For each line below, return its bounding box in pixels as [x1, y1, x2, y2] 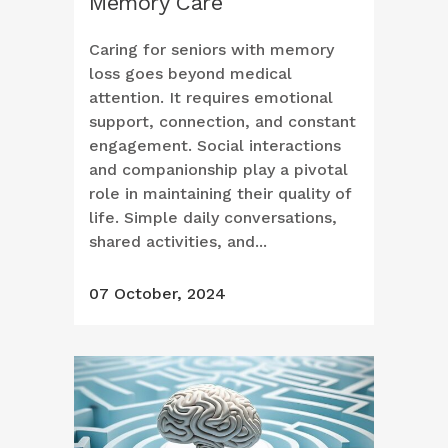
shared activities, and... [89, 232, 267, 252]
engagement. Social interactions [89, 136, 341, 156]
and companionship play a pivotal [89, 160, 348, 180]
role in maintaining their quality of [89, 184, 351, 204]
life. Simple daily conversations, [89, 208, 337, 228]
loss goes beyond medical [89, 64, 292, 84]
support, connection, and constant [89, 112, 356, 132]
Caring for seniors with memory [89, 40, 334, 60]
